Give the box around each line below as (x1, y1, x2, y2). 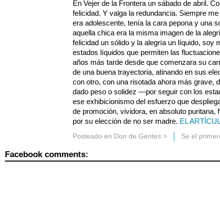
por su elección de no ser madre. (73, 117, 180, 125)
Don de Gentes (114, 132, 161, 140)
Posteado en (73, 132, 114, 140)
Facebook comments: (5, 150, 88, 160)
